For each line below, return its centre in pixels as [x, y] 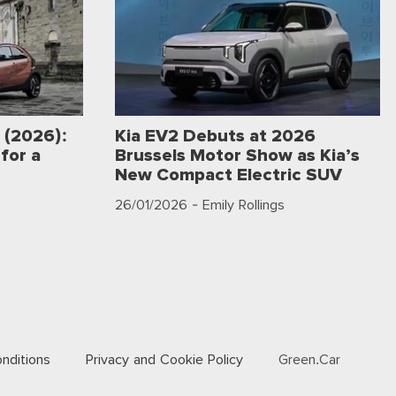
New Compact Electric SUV [228, 175]
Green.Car [309, 360]
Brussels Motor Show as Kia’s [237, 155]
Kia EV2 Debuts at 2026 [215, 136]
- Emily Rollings [236, 205]
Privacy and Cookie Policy [164, 360]
